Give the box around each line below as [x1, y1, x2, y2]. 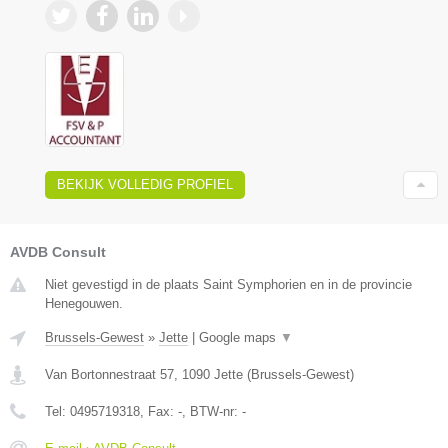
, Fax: [140, 403, 178, 419]
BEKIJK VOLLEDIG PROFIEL [57, 176, 233, 192]
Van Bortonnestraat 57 [45, 366, 174, 382]
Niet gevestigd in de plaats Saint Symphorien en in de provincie [45, 276, 412, 292]
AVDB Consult [10, 243, 106, 260]
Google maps [199, 329, 280, 345]
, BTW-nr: [182, 403, 242, 419]
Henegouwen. [45, 295, 123, 311]
